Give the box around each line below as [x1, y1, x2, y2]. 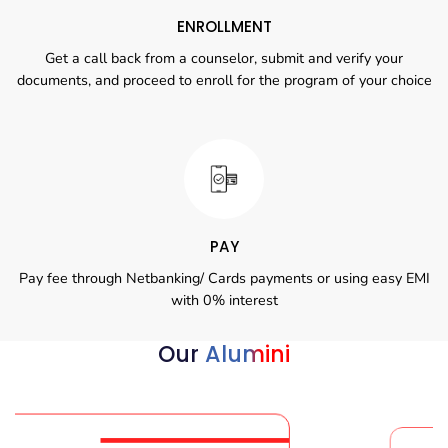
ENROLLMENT [176, 15, 272, 37]
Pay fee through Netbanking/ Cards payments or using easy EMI [18, 267, 430, 288]
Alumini [205, 338, 290, 370]
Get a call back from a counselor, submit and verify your [45, 47, 403, 68]
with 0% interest [170, 289, 278, 310]
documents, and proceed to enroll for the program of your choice [16, 69, 432, 90]
